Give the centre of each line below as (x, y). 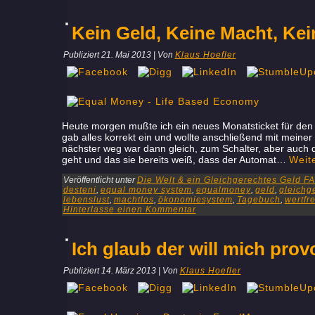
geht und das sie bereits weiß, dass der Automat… (175, 160)
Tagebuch (258, 200)
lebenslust (86, 200)
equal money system (146, 190)
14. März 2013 (128, 271)
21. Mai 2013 (126, 55)
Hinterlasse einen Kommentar (129, 210)
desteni (79, 190)
